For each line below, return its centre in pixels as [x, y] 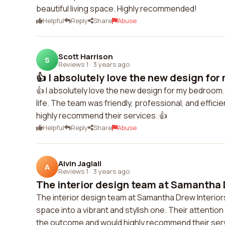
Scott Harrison [86, 56]
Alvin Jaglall [80, 163]
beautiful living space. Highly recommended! [117, 9]
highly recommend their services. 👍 [102, 116]
